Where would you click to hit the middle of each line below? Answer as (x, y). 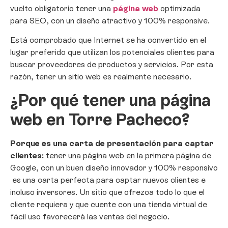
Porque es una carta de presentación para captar (112, 143)
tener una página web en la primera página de (129, 155)
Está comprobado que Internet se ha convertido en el (108, 40)
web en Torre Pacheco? (100, 119)
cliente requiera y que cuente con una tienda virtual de (109, 204)
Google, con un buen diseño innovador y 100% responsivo (114, 167)
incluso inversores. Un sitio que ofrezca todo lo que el (107, 192)
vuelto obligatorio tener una (62, 8)
